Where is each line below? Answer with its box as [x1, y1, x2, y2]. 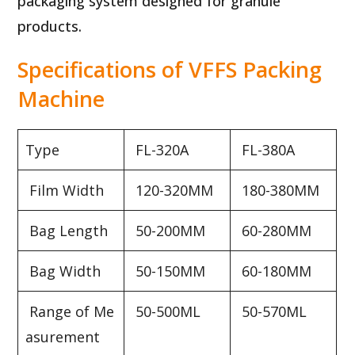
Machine [17, 83, 105, 113]
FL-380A [238, 139, 296, 159]
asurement [25, 326, 116, 346]
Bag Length [25, 220, 109, 240]
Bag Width [25, 261, 101, 281]
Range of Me [25, 301, 115, 321]
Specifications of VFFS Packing [17, 54, 323, 84]
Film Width [25, 180, 105, 200]
